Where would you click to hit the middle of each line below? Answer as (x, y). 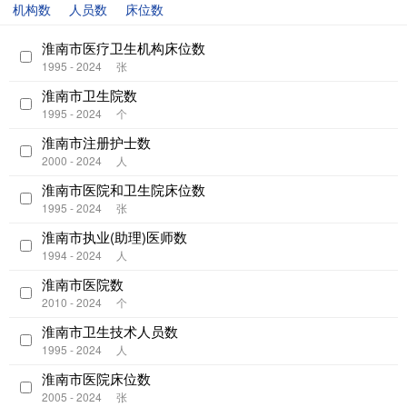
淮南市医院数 (83, 283)
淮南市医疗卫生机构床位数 (124, 47)
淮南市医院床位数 (96, 378)
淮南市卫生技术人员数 (110, 331)
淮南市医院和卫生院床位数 (124, 189)
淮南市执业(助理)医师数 (114, 236)
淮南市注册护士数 (96, 142)
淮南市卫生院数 (89, 94)
